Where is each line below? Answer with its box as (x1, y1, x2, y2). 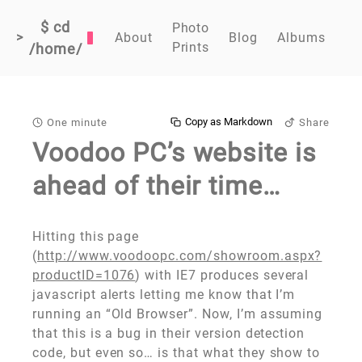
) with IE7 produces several (135, 267, 309, 284)
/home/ (28, 40, 82, 57)
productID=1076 (32, 267, 136, 284)
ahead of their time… (32, 170, 281, 202)
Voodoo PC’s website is (32, 137, 318, 169)
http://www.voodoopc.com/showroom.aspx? (36, 248, 322, 264)
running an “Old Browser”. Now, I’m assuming (32, 306, 323, 322)
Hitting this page (32, 229, 140, 245)
